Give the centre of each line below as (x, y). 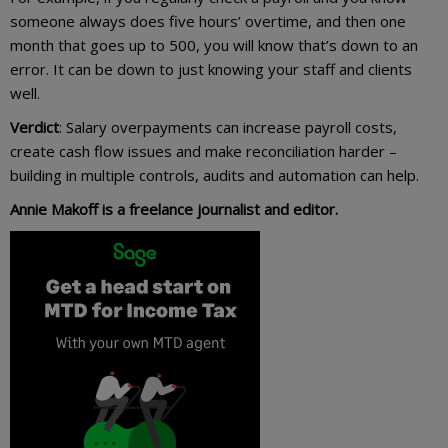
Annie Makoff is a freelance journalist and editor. (174, 208)
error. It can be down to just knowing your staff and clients (211, 68)
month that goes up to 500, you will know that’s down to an (214, 44)
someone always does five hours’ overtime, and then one (208, 20)
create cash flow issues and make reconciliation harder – (203, 150)
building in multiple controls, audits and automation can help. (214, 174)
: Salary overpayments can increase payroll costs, (228, 126)
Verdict (34, 126)
